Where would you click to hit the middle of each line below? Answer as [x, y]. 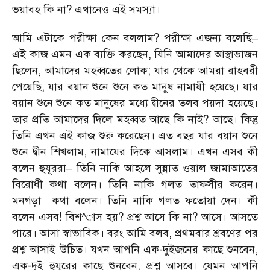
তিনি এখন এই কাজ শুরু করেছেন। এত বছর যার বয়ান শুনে [135, 136]
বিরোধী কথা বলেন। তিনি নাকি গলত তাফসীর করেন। [135, 184]
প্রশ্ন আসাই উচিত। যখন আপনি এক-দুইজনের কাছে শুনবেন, [135, 250]
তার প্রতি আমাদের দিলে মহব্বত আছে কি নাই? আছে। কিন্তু [135, 119]
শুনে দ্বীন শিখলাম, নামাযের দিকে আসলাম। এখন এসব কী [135, 152]
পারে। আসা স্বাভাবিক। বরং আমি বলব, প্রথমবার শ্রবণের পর [135, 233]
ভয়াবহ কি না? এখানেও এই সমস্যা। [86, 10]
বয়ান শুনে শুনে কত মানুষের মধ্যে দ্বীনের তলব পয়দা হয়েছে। [135, 103]
